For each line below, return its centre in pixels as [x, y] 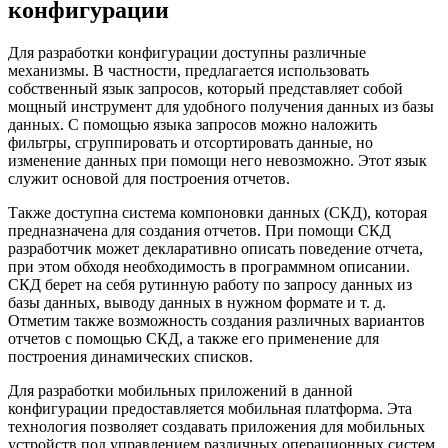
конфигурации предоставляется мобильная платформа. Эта [210, 409]
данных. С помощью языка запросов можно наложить [192, 125]
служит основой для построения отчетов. [149, 179]
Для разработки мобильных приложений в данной [180, 391]
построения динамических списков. [130, 357]
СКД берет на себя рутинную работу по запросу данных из [210, 285]
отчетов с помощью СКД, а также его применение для [193, 339]
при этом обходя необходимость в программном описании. [209, 267]
